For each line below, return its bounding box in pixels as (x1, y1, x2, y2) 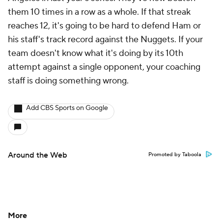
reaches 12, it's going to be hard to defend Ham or (8, 20, 201, 31)
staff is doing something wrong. (8, 75, 129, 86)
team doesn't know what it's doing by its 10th (8, 48, 183, 59)
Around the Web (8, 150, 67, 160)
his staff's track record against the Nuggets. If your (8, 34, 203, 45)
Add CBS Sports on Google (26, 104, 108, 112)
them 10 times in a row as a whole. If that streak (8, 6, 191, 18)
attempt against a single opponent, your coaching (8, 61, 200, 73)
